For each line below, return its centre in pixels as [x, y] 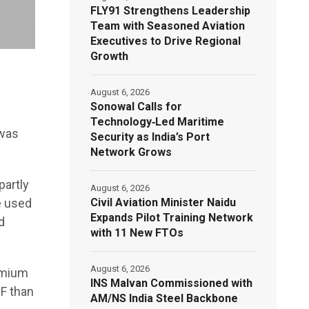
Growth [110, 56]
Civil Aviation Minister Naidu [163, 202]
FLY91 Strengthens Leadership [171, 10]
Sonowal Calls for [137, 106]
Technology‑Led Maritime [158, 121]
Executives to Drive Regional [166, 41]
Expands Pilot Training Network [172, 217]
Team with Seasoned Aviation [168, 26]
